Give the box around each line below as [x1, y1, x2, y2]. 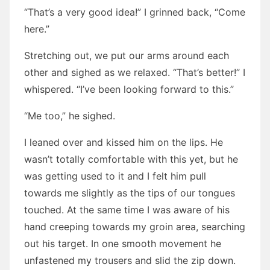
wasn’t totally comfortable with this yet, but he [24, 153, 238, 165]
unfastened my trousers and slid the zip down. [24, 254, 236, 266]
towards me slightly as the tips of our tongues [24, 187, 235, 199]
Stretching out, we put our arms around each [24, 49, 229, 61]
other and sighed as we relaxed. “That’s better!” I [24, 66, 245, 78]
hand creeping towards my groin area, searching [24, 221, 245, 233]
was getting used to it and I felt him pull [24, 170, 206, 182]
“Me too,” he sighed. [24, 110, 115, 122]
